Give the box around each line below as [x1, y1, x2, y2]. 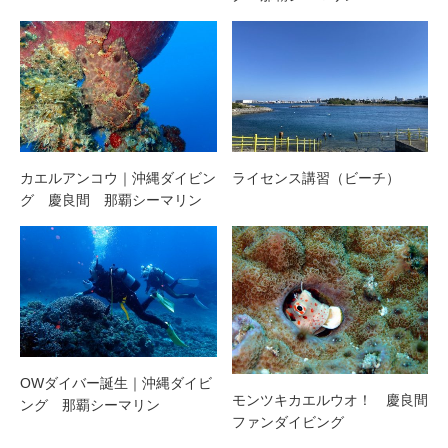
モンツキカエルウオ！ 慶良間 [231, 391, 428, 408]
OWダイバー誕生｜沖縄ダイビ [20, 375, 212, 392]
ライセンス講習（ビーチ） [231, 170, 400, 187]
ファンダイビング [231, 413, 344, 430]
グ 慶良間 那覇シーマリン [20, 192, 202, 209]
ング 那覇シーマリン [20, 397, 160, 414]
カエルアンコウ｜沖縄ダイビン [20, 170, 216, 187]
